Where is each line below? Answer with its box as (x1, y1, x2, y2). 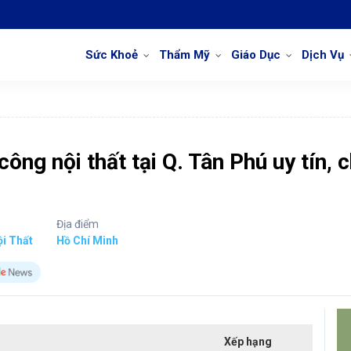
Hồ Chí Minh (56, 234, 118, 247)
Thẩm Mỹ (159, 48, 210, 62)
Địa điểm (56, 218, 99, 230)
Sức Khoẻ (85, 48, 138, 62)
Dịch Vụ (302, 48, 344, 62)
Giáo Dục (231, 48, 280, 62)
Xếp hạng (224, 335, 272, 348)
